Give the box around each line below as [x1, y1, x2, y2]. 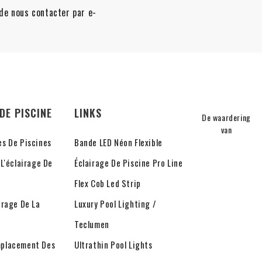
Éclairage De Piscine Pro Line [74, 156, 183, 170]
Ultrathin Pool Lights [74, 238, 153, 251]
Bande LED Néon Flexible [74, 136, 163, 149]
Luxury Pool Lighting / [74, 197, 157, 211]
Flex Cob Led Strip [74, 177, 141, 190]
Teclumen [74, 218, 109, 231]
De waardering [202, 111, 251, 124]
